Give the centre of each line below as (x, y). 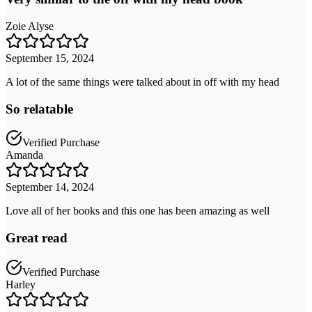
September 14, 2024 (50, 187)
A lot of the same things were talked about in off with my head (142, 82)
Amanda (24, 155)
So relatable (39, 109)
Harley (21, 284)
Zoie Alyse (30, 26)
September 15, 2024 (50, 58)
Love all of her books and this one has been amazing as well (138, 211)
